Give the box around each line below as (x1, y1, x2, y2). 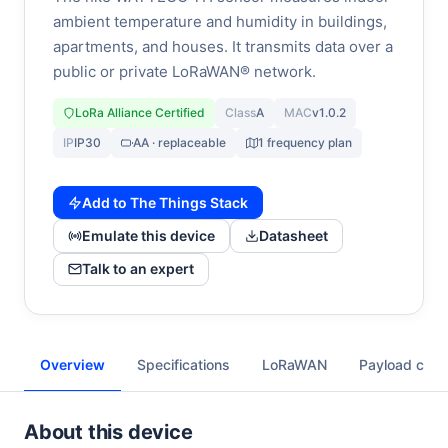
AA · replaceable (133, 135, 226, 150)
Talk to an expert (82, 260, 194, 278)
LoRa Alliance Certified (75, 105, 205, 120)
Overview (40, 356, 105, 374)
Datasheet (259, 227, 328, 245)
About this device (24, 420, 193, 445)
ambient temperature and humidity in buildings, (53, 12, 387, 31)
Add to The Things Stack (82, 193, 248, 211)
